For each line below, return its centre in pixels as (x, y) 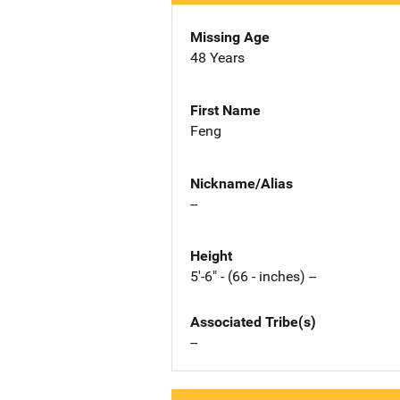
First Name (225, 110)
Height (211, 256)
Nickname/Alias (242, 183)
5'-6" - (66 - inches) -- (253, 277)
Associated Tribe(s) (253, 322)
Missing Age (230, 37)
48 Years (217, 58)
